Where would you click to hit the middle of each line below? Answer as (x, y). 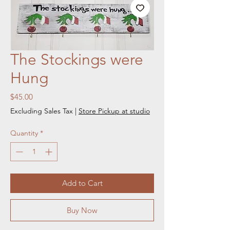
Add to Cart (82, 183)
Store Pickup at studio (114, 111)
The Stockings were (77, 59)
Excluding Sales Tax (42, 111)
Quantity (24, 133)
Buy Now (82, 210)
